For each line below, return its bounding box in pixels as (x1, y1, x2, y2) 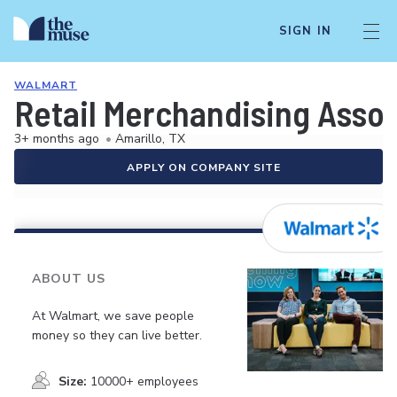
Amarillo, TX (115, 130, 185, 147)
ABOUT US (32, 270, 105, 287)
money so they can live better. (32, 326, 202, 344)
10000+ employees (90, 372, 198, 390)
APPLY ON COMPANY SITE (127, 160, 281, 175)
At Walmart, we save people (32, 307, 194, 324)
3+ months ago (14, 130, 99, 147)
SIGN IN (278, 23, 331, 39)
